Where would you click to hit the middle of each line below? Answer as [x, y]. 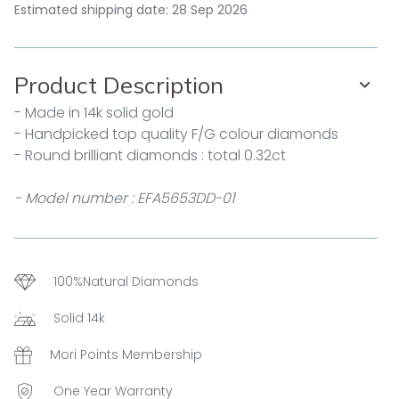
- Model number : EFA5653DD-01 [125, 198]
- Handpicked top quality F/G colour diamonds [176, 134]
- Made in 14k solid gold [94, 113]
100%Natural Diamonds [126, 281]
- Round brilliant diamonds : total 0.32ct [150, 155]
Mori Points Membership [126, 354]
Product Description [119, 85]
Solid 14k [79, 318]
